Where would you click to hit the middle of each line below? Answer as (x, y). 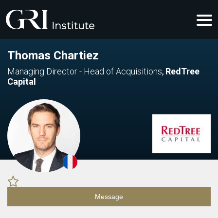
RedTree (182, 71)
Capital (22, 82)
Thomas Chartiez (53, 55)
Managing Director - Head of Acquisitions (85, 71)
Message (109, 197)
